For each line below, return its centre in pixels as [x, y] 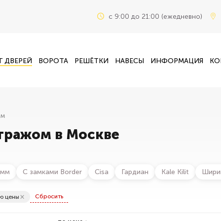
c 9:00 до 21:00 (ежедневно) [155, 17]
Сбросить [49, 196]
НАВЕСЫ [130, 61]
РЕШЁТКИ [91, 61]
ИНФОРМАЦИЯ [177, 61]
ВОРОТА [53, 61]
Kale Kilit [175, 172]
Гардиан [135, 172]
